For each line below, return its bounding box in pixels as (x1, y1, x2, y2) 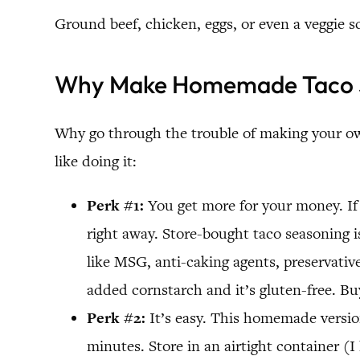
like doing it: (55, 150, 137, 171)
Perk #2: (87, 307, 145, 328)
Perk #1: (87, 194, 144, 215)
